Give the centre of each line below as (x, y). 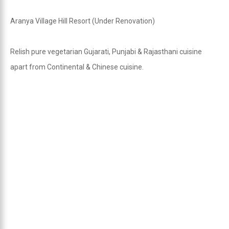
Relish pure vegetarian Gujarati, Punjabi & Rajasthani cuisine (106, 52)
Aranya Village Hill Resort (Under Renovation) (83, 21)
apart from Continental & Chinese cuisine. (77, 67)
